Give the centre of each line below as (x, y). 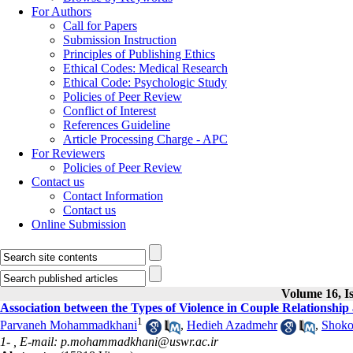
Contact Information (113, 196)
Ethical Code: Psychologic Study (145, 82)
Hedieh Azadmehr (232, 325)
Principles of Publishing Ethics (139, 54)
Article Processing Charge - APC (145, 139)
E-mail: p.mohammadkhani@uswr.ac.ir (119, 341)
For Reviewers (68, 153)
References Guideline (117, 125)
